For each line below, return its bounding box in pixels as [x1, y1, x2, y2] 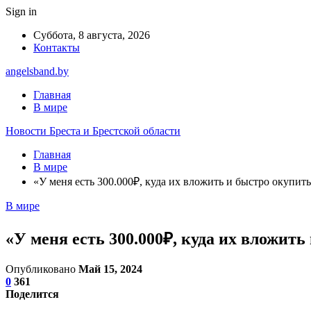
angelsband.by [6, 65, 69, 77]
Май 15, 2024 [78, 262, 142, 275]
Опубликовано [6, 262, 78, 275]
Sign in [6, 6, 37, 17]
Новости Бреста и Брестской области [6, 125, 180, 137]
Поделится [6, 287, 59, 300]
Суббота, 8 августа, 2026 [33, 29, 150, 41]
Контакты [33, 42, 80, 53]
